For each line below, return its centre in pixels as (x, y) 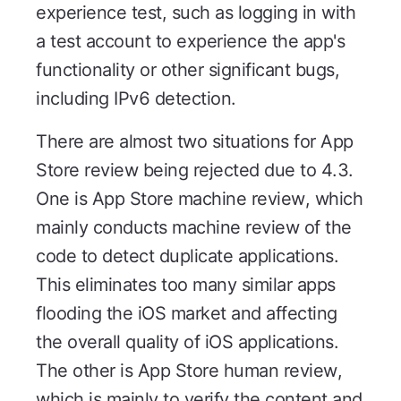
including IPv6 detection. (136, 99)
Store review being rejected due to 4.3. (195, 171)
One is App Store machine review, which (199, 199)
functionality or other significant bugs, (188, 70)
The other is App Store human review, (189, 371)
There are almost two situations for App (195, 142)
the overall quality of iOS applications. (187, 342)
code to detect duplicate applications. (187, 256)
